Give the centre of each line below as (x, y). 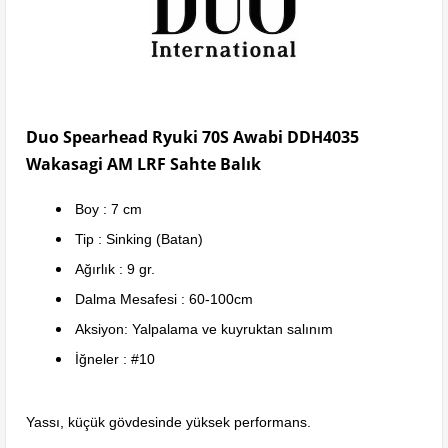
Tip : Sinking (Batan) (139, 238)
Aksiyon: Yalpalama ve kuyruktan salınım (204, 328)
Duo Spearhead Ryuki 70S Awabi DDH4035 (192, 136)
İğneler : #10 (115, 358)
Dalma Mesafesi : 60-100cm (164, 298)
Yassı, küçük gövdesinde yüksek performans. (168, 421)
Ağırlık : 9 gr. (115, 268)
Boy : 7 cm (108, 208)
